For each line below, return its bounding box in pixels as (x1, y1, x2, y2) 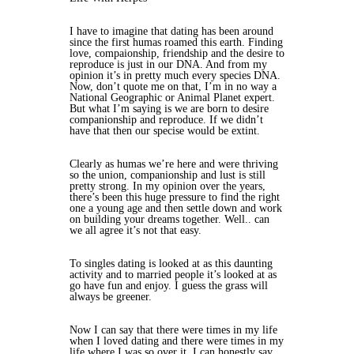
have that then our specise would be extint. (70, 125, 260, 137)
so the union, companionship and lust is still (70, 169, 265, 181)
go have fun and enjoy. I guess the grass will (70, 280, 268, 292)
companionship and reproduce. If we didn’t (70, 114, 263, 126)
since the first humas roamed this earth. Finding (70, 36, 283, 48)
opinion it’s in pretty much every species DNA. (70, 70, 281, 81)
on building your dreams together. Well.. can (70, 213, 269, 225)
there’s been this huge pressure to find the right (70, 191, 280, 203)
